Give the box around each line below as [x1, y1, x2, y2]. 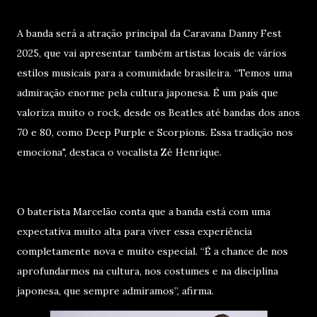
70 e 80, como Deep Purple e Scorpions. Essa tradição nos [17, 126, 293, 139]
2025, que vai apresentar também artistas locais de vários [17, 47, 287, 59]
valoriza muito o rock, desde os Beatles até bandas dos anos [17, 106, 300, 119]
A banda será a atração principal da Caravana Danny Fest [17, 27, 282, 40]
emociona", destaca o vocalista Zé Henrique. [17, 146, 221, 158]
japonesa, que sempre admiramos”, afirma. [17, 284, 214, 297]
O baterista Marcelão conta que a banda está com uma [17, 205, 270, 218]
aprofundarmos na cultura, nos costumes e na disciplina [17, 265, 278, 277]
